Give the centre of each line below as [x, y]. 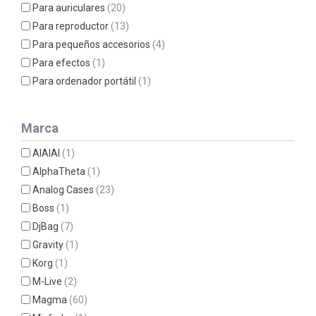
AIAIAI [48, 153]
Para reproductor [72, 26]
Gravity [49, 245]
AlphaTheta [60, 171]
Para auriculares [70, 8]
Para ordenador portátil [86, 81]
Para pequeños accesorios [93, 44]
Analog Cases [65, 190]
